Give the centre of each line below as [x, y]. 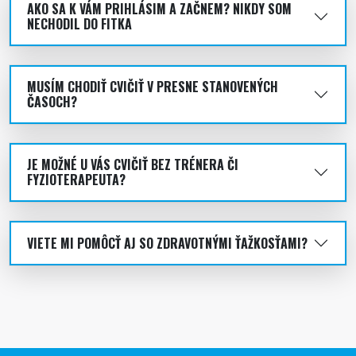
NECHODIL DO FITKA [79, 24]
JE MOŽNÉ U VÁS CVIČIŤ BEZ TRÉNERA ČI [133, 164]
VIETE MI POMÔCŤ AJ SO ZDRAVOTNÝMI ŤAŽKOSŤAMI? [167, 243]
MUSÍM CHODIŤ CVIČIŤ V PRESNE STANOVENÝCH [153, 87]
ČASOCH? [52, 102]
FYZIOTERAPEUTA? [76, 180]
